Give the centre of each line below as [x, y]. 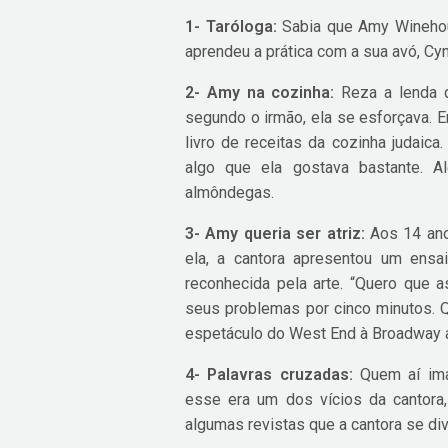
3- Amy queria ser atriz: [275, 234]
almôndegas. [229, 193]
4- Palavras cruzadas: [269, 375]
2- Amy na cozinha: [260, 93]
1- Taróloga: [231, 27]
